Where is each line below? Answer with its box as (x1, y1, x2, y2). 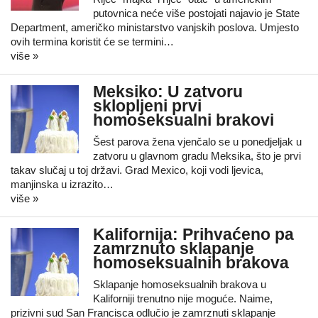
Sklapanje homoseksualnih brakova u (93, 278, 266, 290)
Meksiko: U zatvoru (93, 83, 243, 101)
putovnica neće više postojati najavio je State (93, 7, 300, 19)
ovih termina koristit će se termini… (11, 35, 174, 48)
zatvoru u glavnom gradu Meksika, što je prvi (93, 150, 301, 162)
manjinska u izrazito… (11, 178, 114, 190)
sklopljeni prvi (93, 97, 202, 115)
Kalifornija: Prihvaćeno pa (93, 226, 294, 243)
